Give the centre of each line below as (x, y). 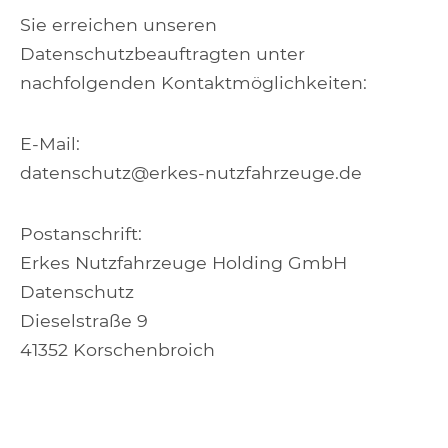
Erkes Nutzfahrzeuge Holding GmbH (183, 262)
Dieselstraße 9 (84, 320)
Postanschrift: (81, 233)
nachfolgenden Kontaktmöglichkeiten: (193, 82)
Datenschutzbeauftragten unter (162, 53)
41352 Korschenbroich (117, 349)
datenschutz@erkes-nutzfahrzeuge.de (191, 172)
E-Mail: (50, 143)
